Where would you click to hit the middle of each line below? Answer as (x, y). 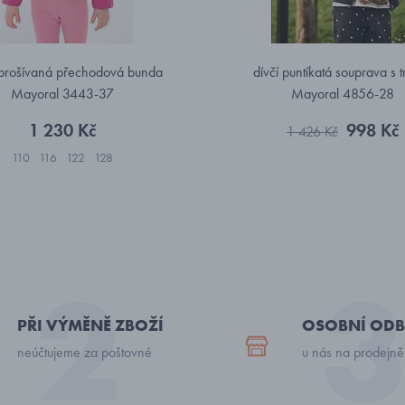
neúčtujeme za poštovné (85, 352)
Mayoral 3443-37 (62, 94)
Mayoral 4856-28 (343, 94)
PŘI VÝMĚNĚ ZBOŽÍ (90, 325)
